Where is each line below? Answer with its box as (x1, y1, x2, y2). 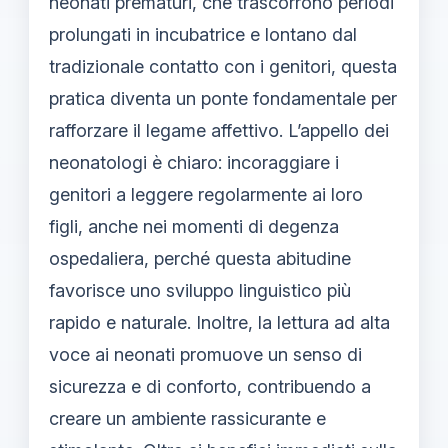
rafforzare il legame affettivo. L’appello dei (49, 119, 389, 141)
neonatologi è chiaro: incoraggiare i (49, 151, 339, 173)
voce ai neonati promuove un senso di (49, 343, 362, 365)
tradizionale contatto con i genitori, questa (49, 55, 397, 77)
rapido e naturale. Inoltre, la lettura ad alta (49, 311, 390, 333)
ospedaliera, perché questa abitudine (49, 247, 351, 269)
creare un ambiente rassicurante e (49, 407, 326, 429)
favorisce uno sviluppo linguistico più (49, 279, 351, 301)
